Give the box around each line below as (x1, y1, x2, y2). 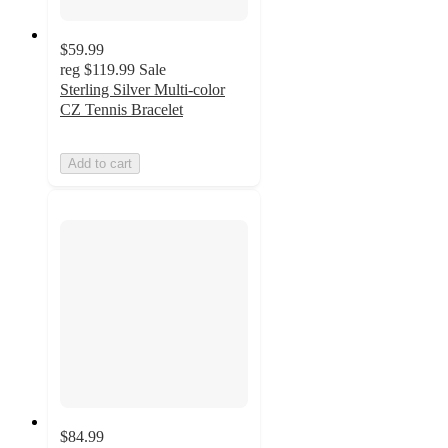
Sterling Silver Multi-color (60, 80, 225, 98)
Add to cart (68, 155, 132, 171)
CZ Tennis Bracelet (60, 100, 183, 118)
